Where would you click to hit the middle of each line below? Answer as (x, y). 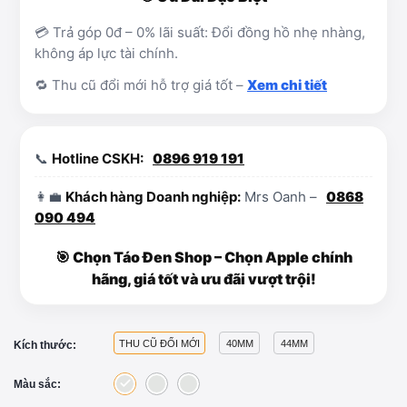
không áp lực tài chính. (106, 53)
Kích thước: (45, 345)
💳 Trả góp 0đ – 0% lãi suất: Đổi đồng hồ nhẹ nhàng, (200, 32)
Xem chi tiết (287, 85)
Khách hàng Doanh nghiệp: (153, 197)
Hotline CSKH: (98, 159)
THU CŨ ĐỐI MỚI (159, 343)
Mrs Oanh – (281, 197)
